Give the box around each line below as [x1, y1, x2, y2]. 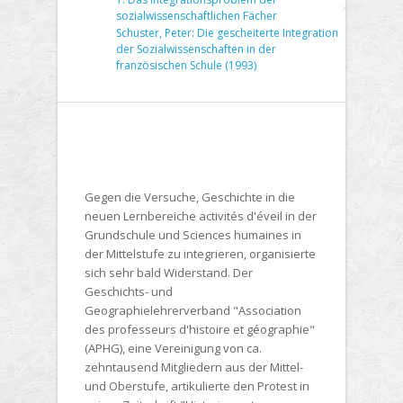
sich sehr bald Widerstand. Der [85, 264, 253, 282]
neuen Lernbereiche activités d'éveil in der [85, 208, 317, 225]
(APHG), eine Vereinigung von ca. [85, 340, 262, 357]
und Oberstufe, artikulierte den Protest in [85, 378, 309, 395]
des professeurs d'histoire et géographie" [85, 321, 315, 338]
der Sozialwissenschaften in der [116, 41, 276, 58]
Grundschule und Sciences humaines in [85, 227, 301, 244]
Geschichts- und [85, 283, 173, 300]
